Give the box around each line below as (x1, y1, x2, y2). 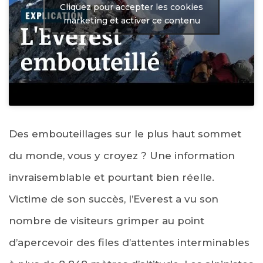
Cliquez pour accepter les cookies (60, 1, 203, 12)
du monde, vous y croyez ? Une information (9, 150, 235, 162)
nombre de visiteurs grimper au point (9, 215, 204, 227)
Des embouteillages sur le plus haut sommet (9, 128, 241, 140)
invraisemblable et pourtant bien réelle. (9, 171, 214, 184)
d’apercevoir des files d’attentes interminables (9, 237, 249, 249)
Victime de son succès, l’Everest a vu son (9, 193, 218, 205)
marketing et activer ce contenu (63, 15, 200, 26)
